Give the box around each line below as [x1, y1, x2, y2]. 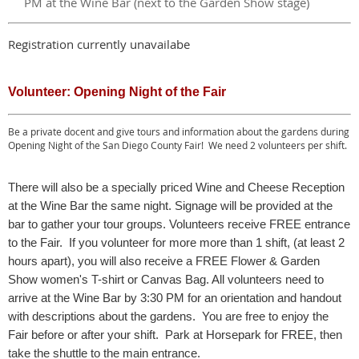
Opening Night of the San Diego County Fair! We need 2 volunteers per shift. [8, 139, 347, 151]
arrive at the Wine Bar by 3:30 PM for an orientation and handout [8, 291, 341, 305]
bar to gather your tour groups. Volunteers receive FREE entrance [8, 217, 350, 231]
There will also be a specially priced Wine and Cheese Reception [8, 180, 345, 194]
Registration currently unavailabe [8, 36, 190, 52]
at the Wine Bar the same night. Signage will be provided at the [8, 199, 333, 212]
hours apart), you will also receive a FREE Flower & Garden [8, 254, 320, 268]
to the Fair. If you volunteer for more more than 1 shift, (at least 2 [8, 236, 345, 249]
